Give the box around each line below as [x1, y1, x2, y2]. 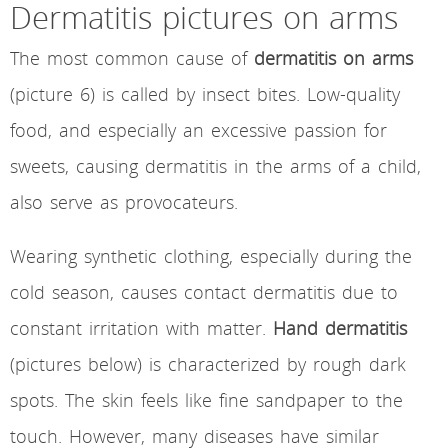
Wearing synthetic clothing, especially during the [10, 244, 412, 269]
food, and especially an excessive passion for [10, 118, 387, 143]
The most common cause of [10, 46, 254, 71]
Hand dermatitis [273, 316, 407, 341]
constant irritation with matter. [10, 316, 273, 341]
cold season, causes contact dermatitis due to [10, 280, 398, 305]
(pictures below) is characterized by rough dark [10, 352, 406, 377]
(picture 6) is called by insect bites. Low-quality [10, 82, 400, 107]
